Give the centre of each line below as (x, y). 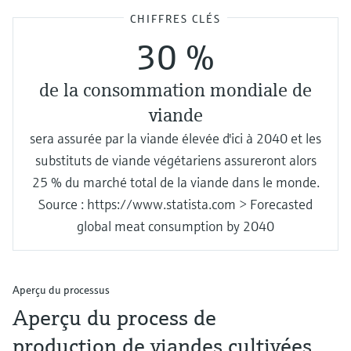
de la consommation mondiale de (175, 90)
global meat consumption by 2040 (175, 226)
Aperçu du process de (114, 318)
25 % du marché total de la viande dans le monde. (175, 182)
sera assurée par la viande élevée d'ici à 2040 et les (175, 138)
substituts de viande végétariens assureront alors (175, 160)
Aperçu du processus (61, 290)
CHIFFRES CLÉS (175, 19)
